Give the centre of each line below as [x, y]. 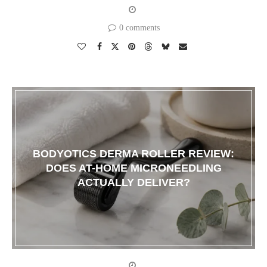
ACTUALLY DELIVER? [133, 183]
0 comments [139, 28]
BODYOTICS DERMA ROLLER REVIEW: [133, 154]
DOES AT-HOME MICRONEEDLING [133, 168]
